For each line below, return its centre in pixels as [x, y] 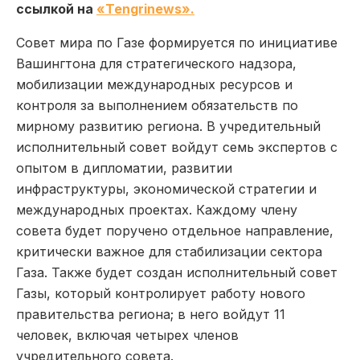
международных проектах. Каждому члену [157, 209]
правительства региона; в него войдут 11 [151, 314]
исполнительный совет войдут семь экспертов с [177, 147]
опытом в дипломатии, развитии [124, 168]
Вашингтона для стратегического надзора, [156, 63]
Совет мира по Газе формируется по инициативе [177, 42]
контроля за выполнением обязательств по [157, 105]
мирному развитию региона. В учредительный [168, 126]
